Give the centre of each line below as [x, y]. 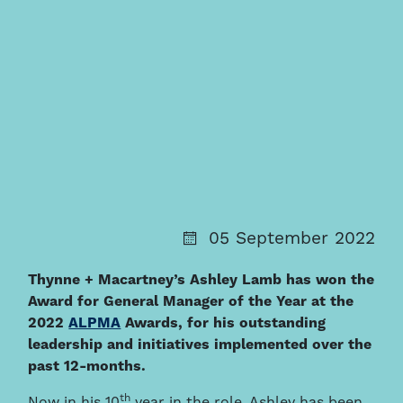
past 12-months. [87, 367]
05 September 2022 [291, 239]
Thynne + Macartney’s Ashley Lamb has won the [201, 280]
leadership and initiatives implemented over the [200, 345]
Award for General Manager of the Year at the [191, 302]
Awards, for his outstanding [224, 323]
